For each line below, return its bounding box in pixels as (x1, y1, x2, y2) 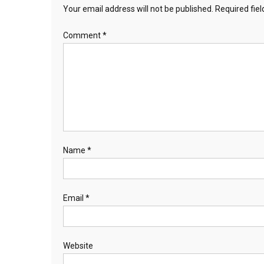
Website (63, 240, 93, 250)
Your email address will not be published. (63, 4, 213, 14)
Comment (63, 30, 103, 40)
